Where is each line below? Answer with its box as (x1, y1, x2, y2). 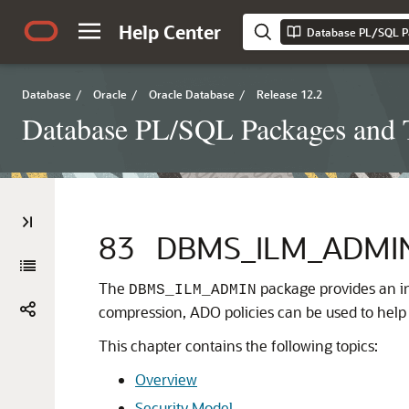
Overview (135, 370, 197, 389)
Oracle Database (149, 87, 235, 101)
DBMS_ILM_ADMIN (129, 282, 257, 299)
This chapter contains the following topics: (99, 336, 378, 355)
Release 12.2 (257, 87, 322, 101)
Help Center (119, 20, 221, 44)
